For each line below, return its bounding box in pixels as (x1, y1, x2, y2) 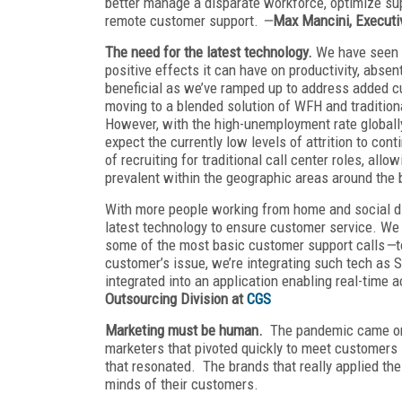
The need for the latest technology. (105, 42, 316, 61)
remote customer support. (105, 11, 262, 30)
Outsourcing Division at (105, 289, 247, 308)
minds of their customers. (105, 374, 258, 393)
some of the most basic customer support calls (105, 235, 385, 254)
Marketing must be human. (105, 320, 263, 339)
